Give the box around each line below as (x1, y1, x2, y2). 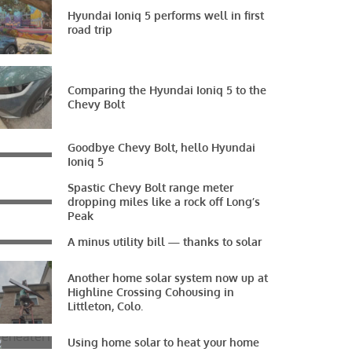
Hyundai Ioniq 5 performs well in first (68, 9, 264, 22)
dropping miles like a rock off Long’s (68, 195, 260, 208)
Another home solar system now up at (68, 271, 268, 284)
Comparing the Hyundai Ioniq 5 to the (68, 83, 266, 97)
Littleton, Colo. (68, 299, 143, 313)
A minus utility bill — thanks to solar (68, 235, 262, 248)
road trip (68, 23, 112, 36)
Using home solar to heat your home (68, 335, 259, 349)
